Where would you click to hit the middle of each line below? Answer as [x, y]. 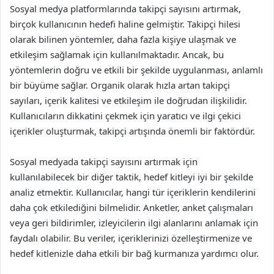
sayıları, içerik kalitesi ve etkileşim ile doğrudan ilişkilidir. [128, 100]
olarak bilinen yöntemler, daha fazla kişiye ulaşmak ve [123, 39]
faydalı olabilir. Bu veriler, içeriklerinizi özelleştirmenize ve [131, 238]
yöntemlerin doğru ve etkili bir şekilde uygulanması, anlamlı [136, 70]
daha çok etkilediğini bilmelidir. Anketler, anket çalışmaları [131, 207]
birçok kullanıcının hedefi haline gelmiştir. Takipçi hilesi [125, 24]
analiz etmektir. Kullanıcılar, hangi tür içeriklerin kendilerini [133, 192]
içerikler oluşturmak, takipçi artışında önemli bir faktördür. [132, 131]
